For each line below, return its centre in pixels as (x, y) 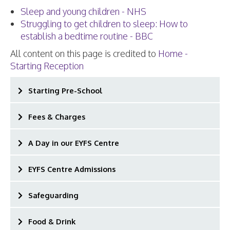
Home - (173, 53)
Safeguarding (53, 195)
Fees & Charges (57, 117)
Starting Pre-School (65, 90)
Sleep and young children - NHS (83, 11)
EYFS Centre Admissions (72, 169)
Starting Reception (47, 66)
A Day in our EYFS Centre (74, 143)
